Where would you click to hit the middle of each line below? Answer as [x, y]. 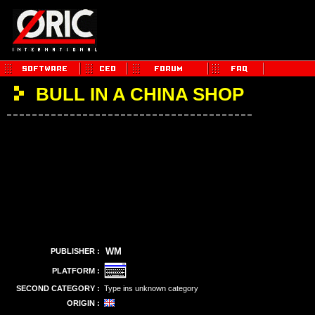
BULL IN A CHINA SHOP [140, 94]
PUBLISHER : [75, 251]
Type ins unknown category [151, 288]
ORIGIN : [83, 303]
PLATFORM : [76, 271]
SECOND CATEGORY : [58, 288]
